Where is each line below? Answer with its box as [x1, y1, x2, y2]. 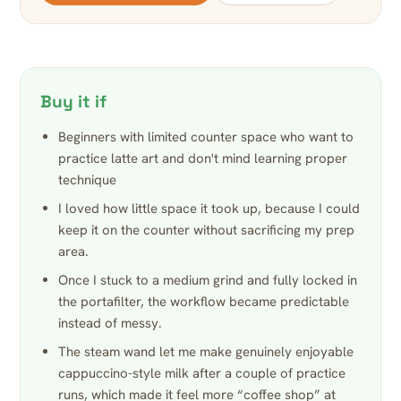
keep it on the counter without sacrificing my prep [58, 221, 354, 240]
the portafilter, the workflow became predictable [58, 293, 349, 311]
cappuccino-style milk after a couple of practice [58, 364, 346, 383]
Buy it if [40, 90, 107, 114]
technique [58, 171, 116, 190]
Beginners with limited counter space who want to [58, 128, 354, 147]
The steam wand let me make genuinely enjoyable [58, 343, 354, 362]
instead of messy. [58, 314, 162, 333]
